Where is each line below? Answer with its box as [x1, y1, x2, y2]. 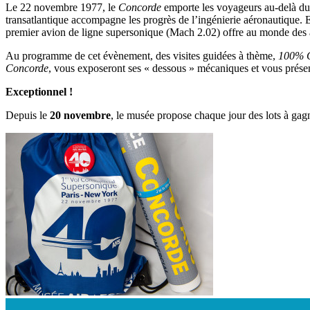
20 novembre [50, 109, 111, 122]
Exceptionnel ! [6, 86, 73, 98]
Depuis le [6, 109, 50, 122]
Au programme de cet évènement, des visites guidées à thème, [6, 50, 278, 62]
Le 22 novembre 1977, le [6, 1, 118, 14]
